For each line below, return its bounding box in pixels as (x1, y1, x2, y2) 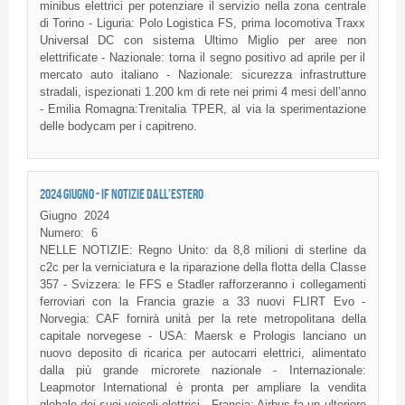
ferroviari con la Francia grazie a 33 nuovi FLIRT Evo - (39, 294, 366, 308)
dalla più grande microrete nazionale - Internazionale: (39, 363, 366, 377)
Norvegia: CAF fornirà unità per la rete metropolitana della (39, 311, 366, 325)
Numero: (39, 225, 84, 240)
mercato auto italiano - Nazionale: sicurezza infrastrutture (39, 68, 366, 81)
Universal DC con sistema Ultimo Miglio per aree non (39, 33, 366, 47)
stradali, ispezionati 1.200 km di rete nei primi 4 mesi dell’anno (39, 85, 366, 99)
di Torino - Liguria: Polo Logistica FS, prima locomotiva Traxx (39, 16, 366, 30)
